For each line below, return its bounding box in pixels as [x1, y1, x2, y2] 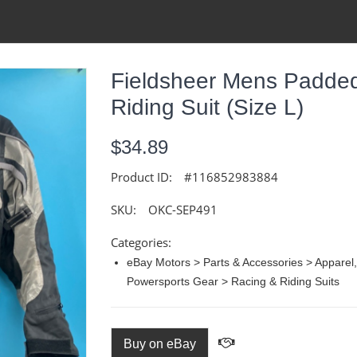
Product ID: [111, 169, 172, 185]
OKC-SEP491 [148, 202, 218, 218]
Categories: [111, 234, 171, 250]
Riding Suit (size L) [111, 95, 304, 120]
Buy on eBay [124, 337, 196, 351]
